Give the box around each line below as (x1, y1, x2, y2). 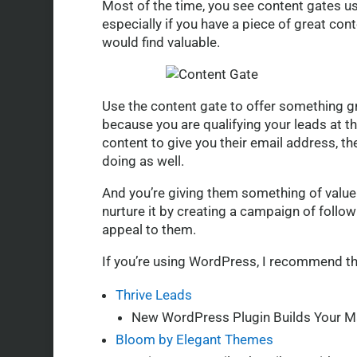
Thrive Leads (115, 287, 192, 304)
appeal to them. (101, 222, 196, 238)
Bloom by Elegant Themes (115, 331, 273, 348)
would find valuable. (101, 34, 220, 51)
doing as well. (101, 153, 184, 170)
